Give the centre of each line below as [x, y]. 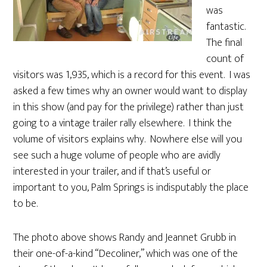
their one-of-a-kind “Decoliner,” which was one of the [126, 254]
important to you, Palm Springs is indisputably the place [131, 188]
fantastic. [227, 27]
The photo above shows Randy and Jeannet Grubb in [125, 238]
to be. [26, 204]
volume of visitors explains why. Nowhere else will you [128, 139]
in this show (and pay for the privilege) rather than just [129, 107]
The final [224, 43]
